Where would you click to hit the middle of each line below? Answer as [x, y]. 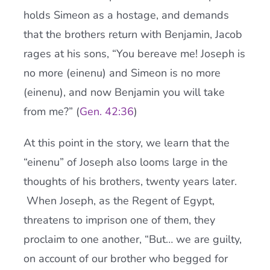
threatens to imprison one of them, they [119, 220]
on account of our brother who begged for [125, 259]
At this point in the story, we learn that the [126, 143]
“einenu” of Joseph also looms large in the [125, 162]
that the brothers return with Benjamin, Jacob [133, 34]
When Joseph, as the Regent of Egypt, [119, 201]
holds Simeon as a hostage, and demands [126, 15]
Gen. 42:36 [106, 111]
